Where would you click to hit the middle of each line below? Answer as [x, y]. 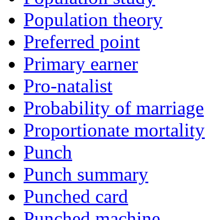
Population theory [93, 20]
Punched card [76, 196]
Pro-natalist [68, 86]
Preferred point [82, 42]
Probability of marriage [114, 108]
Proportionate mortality [114, 130]
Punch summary [86, 174]
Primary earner [81, 64]
